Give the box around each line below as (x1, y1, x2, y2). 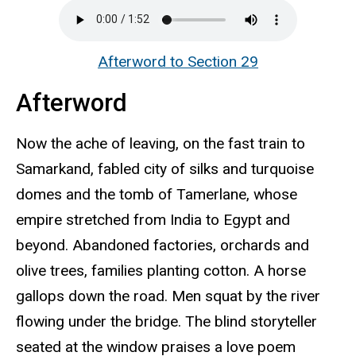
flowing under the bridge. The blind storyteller (16, 311, 317, 331)
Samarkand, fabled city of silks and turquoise (16, 159, 314, 178)
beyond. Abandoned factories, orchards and (16, 235, 309, 254)
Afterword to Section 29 (98, 52, 258, 71)
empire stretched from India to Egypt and (16, 210, 290, 229)
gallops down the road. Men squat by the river (16, 286, 320, 305)
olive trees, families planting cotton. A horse (16, 261, 306, 280)
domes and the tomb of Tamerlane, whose (16, 184, 297, 203)
